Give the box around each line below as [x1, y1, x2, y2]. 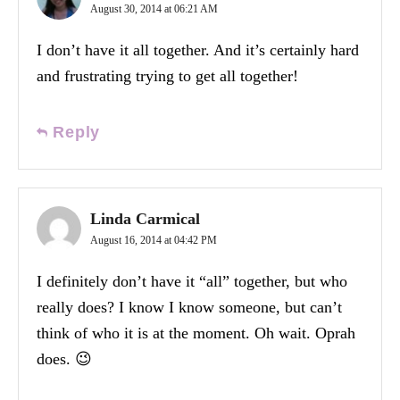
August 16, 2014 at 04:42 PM [90, 233, 217, 246]
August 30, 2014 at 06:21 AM [90, 2, 218, 15]
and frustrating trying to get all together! [37, 66, 298, 85]
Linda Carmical [90, 209, 200, 228]
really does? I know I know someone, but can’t [37, 297, 342, 316]
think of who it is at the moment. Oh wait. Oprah [37, 323, 355, 342]
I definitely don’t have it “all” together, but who [37, 271, 347, 290]
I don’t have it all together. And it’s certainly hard [37, 40, 359, 59]
